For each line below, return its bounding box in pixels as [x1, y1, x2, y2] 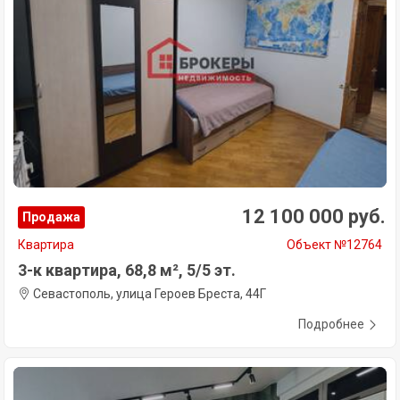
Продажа [22, 209, 80, 224]
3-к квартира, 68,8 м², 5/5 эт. [18, 260, 236, 279]
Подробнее [298, 316, 364, 331]
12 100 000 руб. [242, 204, 386, 228]
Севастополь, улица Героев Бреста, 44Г [30, 286, 266, 301]
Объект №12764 [287, 237, 382, 252]
